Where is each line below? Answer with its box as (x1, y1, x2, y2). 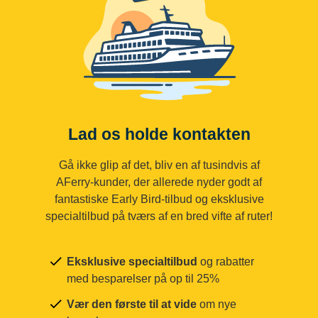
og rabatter (197, 255, 254, 268)
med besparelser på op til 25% (67, 272, 219, 285)
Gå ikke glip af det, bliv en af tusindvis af (58, 158, 260, 171)
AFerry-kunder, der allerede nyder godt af (56, 175, 262, 188)
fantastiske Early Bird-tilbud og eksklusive (54, 192, 264, 205)
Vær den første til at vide (67, 297, 197, 310)
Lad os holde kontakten (77, 125, 251, 144)
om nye (197, 297, 236, 310)
